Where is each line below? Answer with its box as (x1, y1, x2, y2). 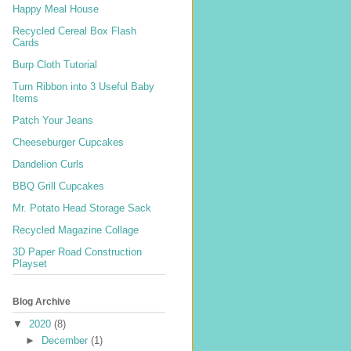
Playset (13, 257, 47, 270)
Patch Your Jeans (13, 114, 93, 126)
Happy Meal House (13, 2, 99, 15)
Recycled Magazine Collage (13, 223, 139, 236)
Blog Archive (13, 296, 71, 308)
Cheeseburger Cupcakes (13, 136, 124, 148)
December (41, 335, 91, 347)
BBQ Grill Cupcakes (13, 179, 104, 192)
